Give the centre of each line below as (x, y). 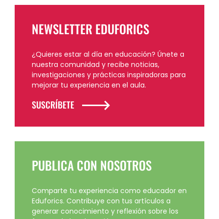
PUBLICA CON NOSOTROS (92, 165)
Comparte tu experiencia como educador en (109, 190)
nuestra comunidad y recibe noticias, (96, 65)
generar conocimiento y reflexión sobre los (105, 211)
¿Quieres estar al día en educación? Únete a (108, 55)
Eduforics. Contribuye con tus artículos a (101, 201)
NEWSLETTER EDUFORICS (90, 29)
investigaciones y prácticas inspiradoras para (109, 75)
